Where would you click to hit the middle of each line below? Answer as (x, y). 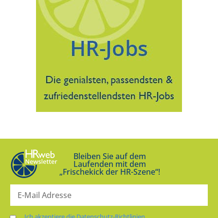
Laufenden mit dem (109, 164)
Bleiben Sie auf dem (109, 156)
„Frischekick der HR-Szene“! (109, 172)
